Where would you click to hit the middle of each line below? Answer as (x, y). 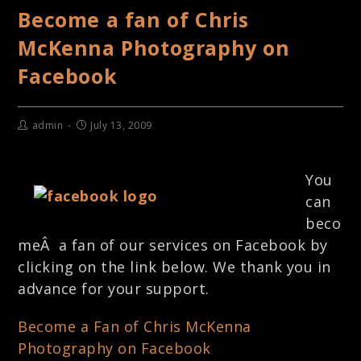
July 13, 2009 (121, 125)
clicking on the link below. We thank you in (174, 267)
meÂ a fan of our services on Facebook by (173, 245)
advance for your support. (114, 288)
